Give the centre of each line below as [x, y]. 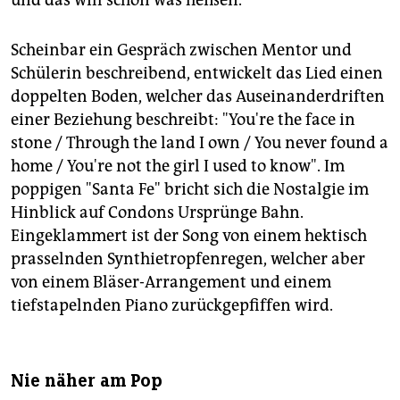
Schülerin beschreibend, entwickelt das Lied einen [197, 73]
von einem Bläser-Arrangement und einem [171, 282]
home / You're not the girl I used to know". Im [178, 166]
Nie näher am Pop [87, 380]
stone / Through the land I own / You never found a [200, 142]
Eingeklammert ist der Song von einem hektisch [189, 235]
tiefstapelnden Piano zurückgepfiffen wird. [172, 305]
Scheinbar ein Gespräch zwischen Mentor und [181, 50]
